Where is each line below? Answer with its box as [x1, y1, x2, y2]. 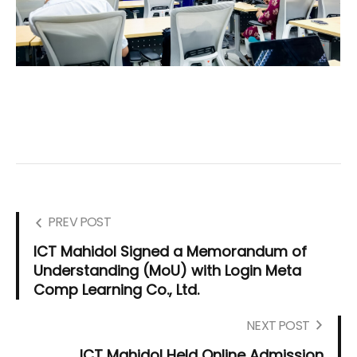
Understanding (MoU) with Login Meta [33, 261, 301, 281]
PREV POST [48, 213, 111, 232]
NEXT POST [246, 316, 309, 335]
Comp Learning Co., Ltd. [33, 280, 199, 300]
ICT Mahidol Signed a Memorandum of [33, 241, 307, 262]
